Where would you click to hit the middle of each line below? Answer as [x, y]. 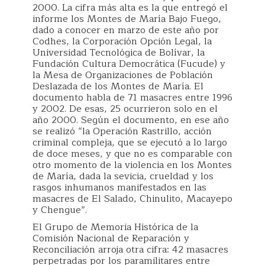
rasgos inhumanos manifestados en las [119, 188]
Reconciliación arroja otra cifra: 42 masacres [130, 250]
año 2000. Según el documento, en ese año [131, 120]
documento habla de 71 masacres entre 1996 [132, 98]
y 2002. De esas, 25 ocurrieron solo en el [125, 109]
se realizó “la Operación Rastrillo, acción [122, 131]
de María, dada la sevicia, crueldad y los [123, 176]
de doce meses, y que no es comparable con [132, 154]
